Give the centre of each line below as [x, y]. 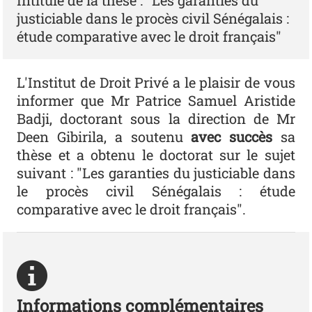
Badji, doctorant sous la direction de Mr [156, 119]
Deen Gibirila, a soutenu [104, 137]
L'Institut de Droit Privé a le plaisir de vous [156, 83]
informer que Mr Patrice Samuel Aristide [156, 101]
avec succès [232, 137]
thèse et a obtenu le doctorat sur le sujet [156, 155]
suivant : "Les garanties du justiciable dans [156, 173]
